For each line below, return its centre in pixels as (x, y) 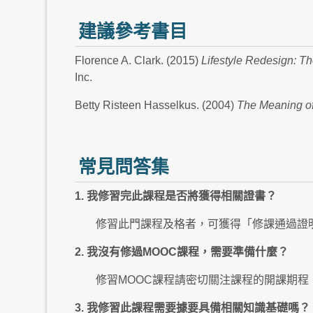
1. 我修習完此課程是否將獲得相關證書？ (176, 196)
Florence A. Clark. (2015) (138, 60)
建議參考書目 (133, 31)
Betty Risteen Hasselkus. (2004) (156, 105)
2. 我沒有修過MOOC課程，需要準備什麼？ (182, 252)
